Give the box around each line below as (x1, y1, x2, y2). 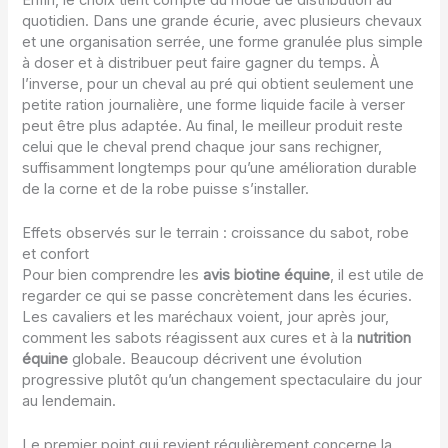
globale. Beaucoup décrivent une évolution (68, 350, 363, 369)
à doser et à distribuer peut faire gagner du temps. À (22, 53, 380, 72)
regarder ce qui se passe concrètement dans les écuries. (22, 287, 413, 306)
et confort (22, 245, 90, 264)
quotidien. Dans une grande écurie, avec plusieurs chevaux (22, 11, 423, 30)
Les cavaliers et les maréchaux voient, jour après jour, (22, 308, 390, 327)
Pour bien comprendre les (22, 266, 204, 285)
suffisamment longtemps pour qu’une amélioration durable (22, 158, 418, 177)
